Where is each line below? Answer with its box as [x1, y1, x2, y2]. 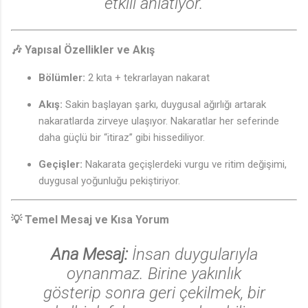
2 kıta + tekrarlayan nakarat [85, 71, 210, 84]
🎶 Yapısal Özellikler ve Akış [11, 43, 155, 56]
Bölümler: [38, 71, 85, 84]
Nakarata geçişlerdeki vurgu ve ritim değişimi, [82, 157, 287, 170]
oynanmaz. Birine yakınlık [67, 263, 241, 283]
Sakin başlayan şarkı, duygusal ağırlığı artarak [63, 98, 266, 111]
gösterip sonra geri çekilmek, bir [43, 283, 265, 302]
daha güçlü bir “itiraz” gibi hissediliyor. [38, 131, 205, 144]
